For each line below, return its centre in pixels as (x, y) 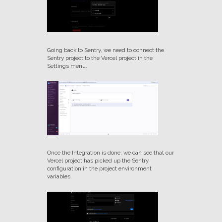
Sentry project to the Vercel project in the (100, 58)
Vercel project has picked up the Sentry (98, 160)
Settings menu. (67, 66)
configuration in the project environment (99, 168)
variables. (59, 176)
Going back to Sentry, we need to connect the (105, 50)
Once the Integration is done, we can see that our (110, 152)
